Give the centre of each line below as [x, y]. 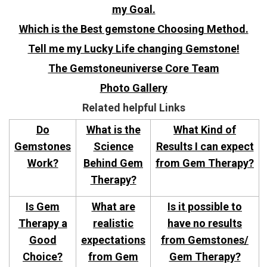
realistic [113, 223]
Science [113, 147]
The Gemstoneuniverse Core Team [133, 69]
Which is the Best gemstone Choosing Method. [133, 29]
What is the [113, 130]
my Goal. [133, 10]
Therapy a [43, 223]
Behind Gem [113, 163]
